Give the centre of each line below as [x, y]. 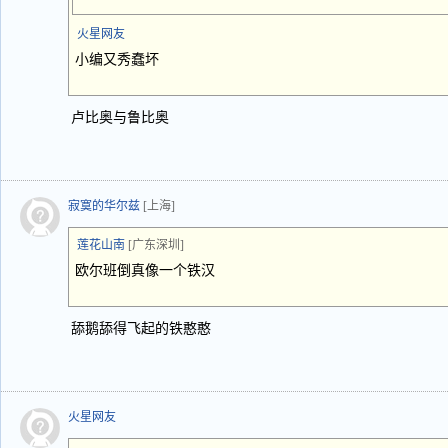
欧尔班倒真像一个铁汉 [145, 270]
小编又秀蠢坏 [117, 59]
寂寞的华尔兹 [104, 206]
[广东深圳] [156, 245]
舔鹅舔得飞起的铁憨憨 [141, 328]
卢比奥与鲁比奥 [120, 117]
